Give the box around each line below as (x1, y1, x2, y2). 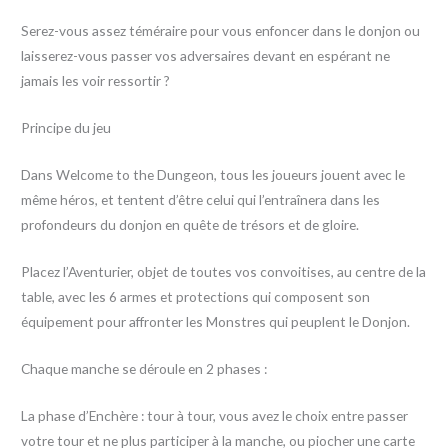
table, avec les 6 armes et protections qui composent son (21, 288, 371, 306)
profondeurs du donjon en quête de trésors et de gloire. (21, 216, 360, 234)
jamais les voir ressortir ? (21, 72, 171, 90)
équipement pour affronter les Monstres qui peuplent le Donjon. (21, 313, 411, 331)
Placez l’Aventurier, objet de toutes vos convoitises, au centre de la (21, 263, 427, 281)
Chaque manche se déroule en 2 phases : (21, 359, 268, 377)
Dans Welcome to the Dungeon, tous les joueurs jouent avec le (21, 166, 406, 184)
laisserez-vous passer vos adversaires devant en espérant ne (21, 47, 391, 65)
